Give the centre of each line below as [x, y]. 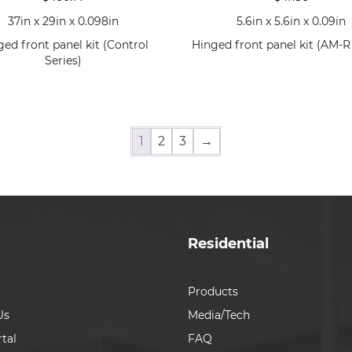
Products [213, 291]
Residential [228, 243]
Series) [64, 60]
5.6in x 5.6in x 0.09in [291, 21]
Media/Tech [219, 315]
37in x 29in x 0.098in [64, 21]
